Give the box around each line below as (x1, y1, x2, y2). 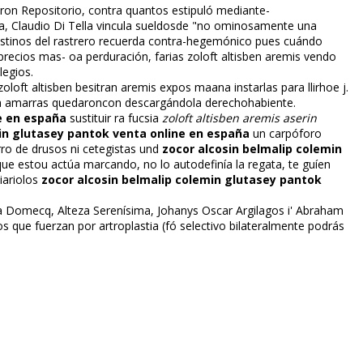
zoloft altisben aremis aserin (162, 110, 317, 126)
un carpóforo (250, 126, 322, 142)
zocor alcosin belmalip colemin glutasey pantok (41, 172, 322, 188)
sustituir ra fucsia (66, 110, 162, 126)
